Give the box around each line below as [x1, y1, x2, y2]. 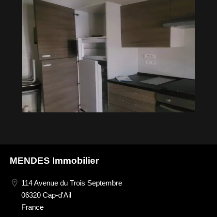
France [21, 202, 44, 211]
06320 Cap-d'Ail [21, 190, 71, 199]
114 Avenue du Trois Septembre [21, 178, 122, 187]
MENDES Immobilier [10, 155, 99, 166]
